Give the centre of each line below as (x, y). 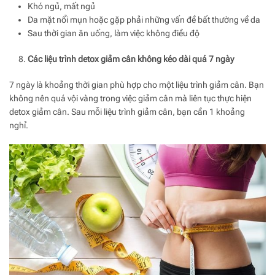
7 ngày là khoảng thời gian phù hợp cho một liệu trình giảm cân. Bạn (137, 84)
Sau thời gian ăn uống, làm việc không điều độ (114, 33)
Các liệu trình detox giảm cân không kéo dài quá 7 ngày (131, 59)
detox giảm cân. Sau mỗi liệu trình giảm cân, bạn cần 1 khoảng (127, 111)
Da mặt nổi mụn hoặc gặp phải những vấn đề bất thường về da (144, 19)
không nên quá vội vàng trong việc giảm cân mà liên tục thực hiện (130, 98)
